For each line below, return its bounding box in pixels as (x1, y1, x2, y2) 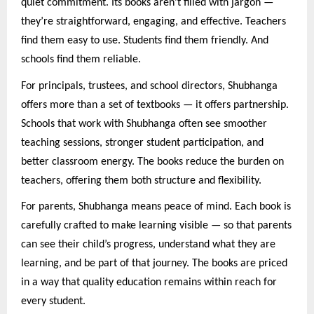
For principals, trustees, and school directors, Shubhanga (21, 80, 278, 92)
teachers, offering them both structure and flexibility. (21, 175, 261, 186)
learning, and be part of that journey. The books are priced (21, 258, 287, 270)
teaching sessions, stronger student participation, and (21, 137, 264, 149)
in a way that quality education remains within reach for (21, 277, 277, 289)
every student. (21, 296, 86, 308)
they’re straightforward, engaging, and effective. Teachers (21, 16, 286, 28)
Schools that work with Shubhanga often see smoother (21, 118, 267, 130)
